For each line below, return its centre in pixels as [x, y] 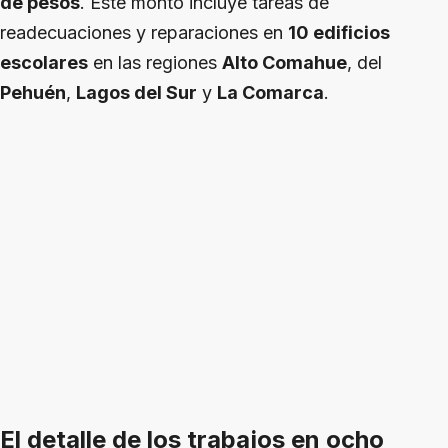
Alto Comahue [284, 63]
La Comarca [270, 93]
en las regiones [155, 63]
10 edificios [339, 33]
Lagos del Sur [136, 93]
